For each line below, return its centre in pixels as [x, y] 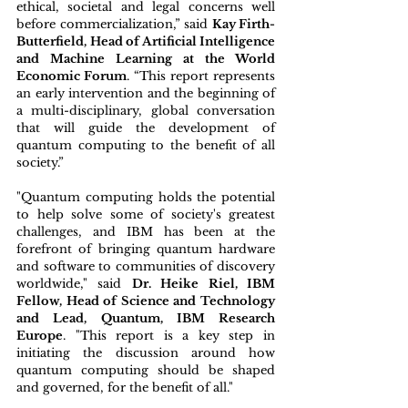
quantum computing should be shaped [146, 370]
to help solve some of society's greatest [146, 214]
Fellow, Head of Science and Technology [146, 301]
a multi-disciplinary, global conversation [146, 111]
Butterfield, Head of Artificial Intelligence [146, 41]
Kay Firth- [243, 24]
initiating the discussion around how [146, 353]
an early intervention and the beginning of [146, 93]
